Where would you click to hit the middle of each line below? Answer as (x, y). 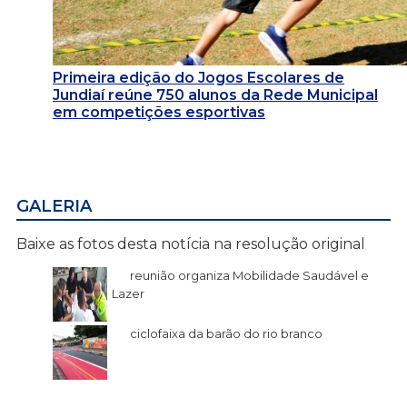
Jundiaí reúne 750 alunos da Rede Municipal (215, 94)
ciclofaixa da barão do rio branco (226, 333)
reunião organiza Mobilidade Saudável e (249, 275)
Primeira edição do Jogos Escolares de (199, 77)
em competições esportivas (159, 112)
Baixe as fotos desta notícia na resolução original (191, 243)
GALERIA (54, 206)
